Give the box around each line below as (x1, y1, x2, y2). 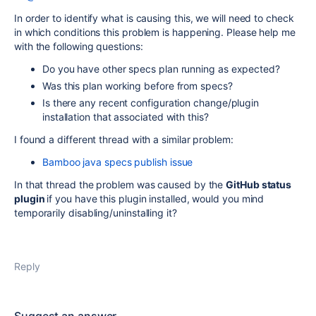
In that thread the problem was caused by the (14, 178, 226, 190)
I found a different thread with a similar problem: (14, 133, 233, 145)
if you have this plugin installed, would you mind (47, 193, 265, 205)
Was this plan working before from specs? (42, 80, 233, 92)
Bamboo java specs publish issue (42, 156, 193, 168)
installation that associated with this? (42, 111, 209, 123)
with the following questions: (14, 40, 143, 52)
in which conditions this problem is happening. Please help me (14, 26, 296, 38)
